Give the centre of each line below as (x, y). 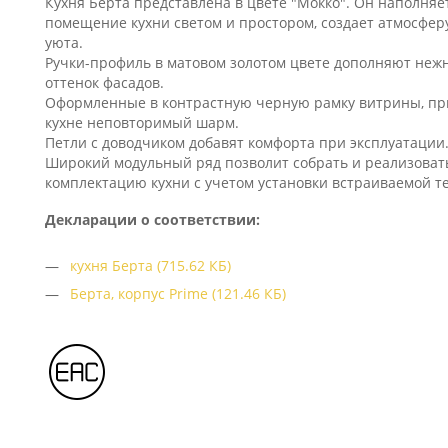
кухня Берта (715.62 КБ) (150, 265)
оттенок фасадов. (106, 82)
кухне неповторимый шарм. (142, 122)
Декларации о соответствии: (152, 219)
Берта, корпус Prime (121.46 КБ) (178, 293)
